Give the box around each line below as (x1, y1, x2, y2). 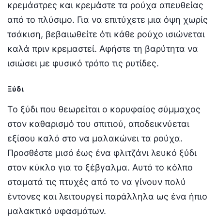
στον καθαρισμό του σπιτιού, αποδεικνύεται (7, 119, 189, 129)
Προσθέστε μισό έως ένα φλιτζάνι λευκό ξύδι (7, 148, 197, 158)
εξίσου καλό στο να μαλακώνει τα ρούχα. (7, 133, 183, 144)
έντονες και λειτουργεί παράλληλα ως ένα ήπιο (7, 191, 207, 202)
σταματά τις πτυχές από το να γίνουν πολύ (7, 177, 186, 187)
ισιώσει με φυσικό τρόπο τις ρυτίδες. (7, 58, 159, 69)
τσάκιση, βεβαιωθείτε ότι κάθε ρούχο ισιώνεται (7, 29, 205, 40)
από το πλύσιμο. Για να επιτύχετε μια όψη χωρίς (7, 15, 208, 25)
